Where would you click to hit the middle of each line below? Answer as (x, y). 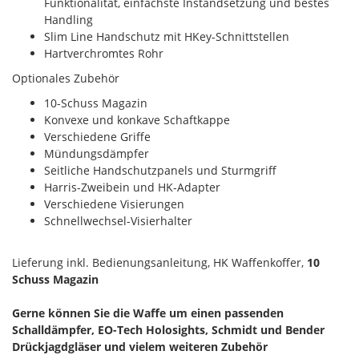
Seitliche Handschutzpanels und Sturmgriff (160, 170)
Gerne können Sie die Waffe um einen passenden (148, 313)
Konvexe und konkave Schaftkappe (139, 119)
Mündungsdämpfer (98, 153)
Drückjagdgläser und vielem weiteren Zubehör (140, 346)
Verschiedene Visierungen (114, 204)
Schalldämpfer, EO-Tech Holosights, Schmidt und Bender (168, 329)
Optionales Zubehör (66, 78)
